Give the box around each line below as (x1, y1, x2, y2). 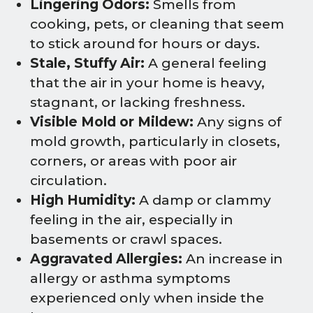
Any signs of (194, 113, 282, 130)
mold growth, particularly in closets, (30, 133, 280, 150)
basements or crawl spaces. (30, 231, 222, 247)
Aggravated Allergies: (30, 250, 182, 267)
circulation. (30, 172, 107, 189)
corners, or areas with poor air (30, 152, 237, 169)
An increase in (182, 250, 283, 267)
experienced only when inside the (30, 289, 264, 306)
